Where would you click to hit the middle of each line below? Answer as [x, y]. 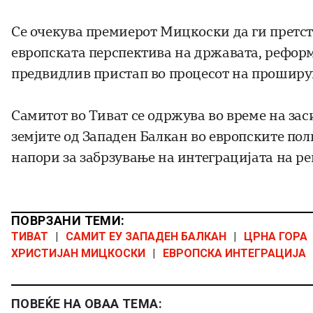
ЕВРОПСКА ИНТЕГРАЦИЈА [234, 254]
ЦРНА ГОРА [276, 237]
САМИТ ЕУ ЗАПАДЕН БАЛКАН [146, 237]
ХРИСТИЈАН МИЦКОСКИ [78, 254]
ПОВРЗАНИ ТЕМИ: [68, 221]
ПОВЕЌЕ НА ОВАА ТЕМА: [87, 304]
